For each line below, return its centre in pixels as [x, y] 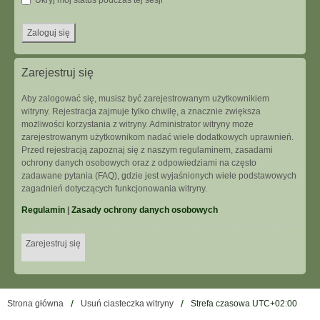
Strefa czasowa [221, 304]
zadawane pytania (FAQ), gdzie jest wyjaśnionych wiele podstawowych [159, 176]
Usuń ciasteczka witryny [127, 304]
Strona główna [35, 304]
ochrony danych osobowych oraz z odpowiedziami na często [139, 163]
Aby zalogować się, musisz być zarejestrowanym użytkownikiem [145, 99]
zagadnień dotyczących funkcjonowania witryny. [114, 189]
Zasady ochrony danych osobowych [145, 210]
